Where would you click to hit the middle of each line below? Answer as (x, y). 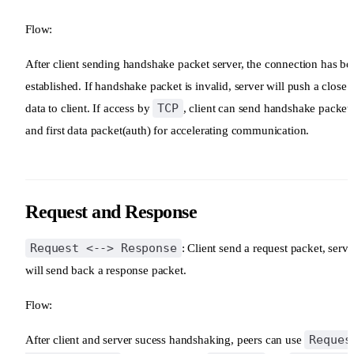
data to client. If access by (89, 108)
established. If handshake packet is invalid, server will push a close (186, 86)
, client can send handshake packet (267, 108)
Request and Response (111, 211)
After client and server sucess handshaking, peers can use (165, 339)
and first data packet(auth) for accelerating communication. (168, 130)
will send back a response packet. (106, 270)
